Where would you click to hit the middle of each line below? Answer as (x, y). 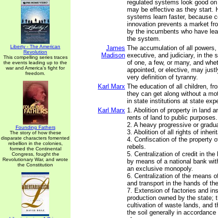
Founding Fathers (35, 127)
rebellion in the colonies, (35, 143)
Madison (113, 55)
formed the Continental (35, 149)
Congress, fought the (35, 154)
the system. (144, 39)
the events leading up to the (35, 63)
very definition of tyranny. (163, 77)
